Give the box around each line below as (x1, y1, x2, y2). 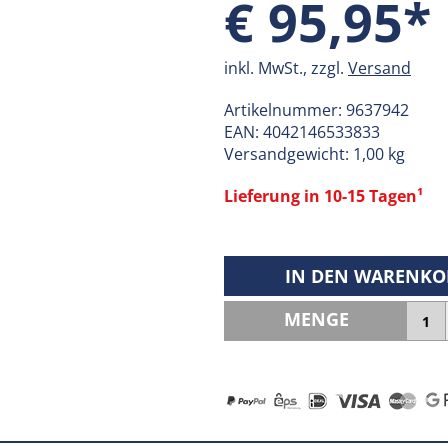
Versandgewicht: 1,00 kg (224, 143, 405, 165)
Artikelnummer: (224, 99, 346, 121)
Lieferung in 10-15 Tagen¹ (224, 185, 423, 207)
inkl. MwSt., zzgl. (224, 57, 348, 79)
